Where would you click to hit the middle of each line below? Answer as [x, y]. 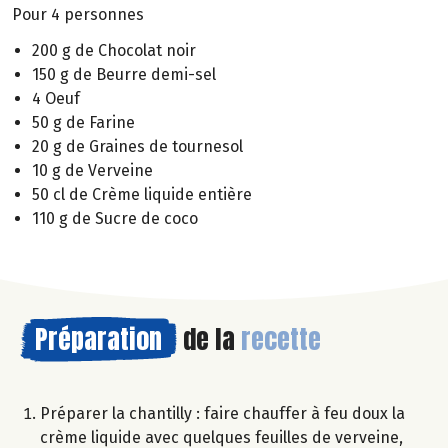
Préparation [98, 339]
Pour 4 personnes [78, 14]
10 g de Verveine [92, 171]
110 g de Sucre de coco [115, 219]
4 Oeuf [56, 99]
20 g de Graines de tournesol [137, 147]
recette [281, 339]
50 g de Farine [83, 123]
